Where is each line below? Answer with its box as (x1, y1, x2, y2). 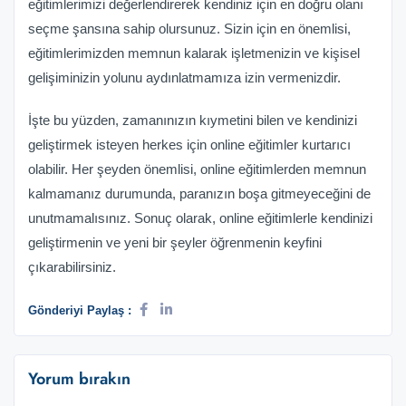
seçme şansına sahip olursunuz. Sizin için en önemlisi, (28, 21, 351, 37)
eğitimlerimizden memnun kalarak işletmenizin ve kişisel (28, 45, 360, 62)
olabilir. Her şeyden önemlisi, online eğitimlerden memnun (28, 161, 366, 178)
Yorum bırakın (28, 367, 130, 391)
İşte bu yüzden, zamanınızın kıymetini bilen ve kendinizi (28, 112, 357, 129)
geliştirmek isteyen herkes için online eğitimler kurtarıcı (28, 137, 351, 153)
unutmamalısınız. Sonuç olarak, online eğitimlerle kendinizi (28, 210, 372, 227)
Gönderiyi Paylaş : (28, 304, 135, 318)
